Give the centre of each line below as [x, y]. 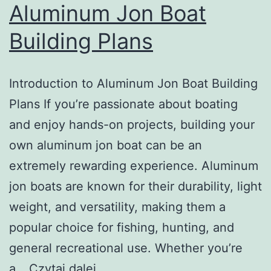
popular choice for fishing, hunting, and [122, 227]
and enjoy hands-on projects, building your [132, 124]
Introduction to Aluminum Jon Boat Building [133, 83]
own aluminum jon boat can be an [106, 145]
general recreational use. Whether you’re [126, 248]
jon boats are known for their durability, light [135, 186]
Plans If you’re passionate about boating [123, 104]
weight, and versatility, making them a [117, 207]
